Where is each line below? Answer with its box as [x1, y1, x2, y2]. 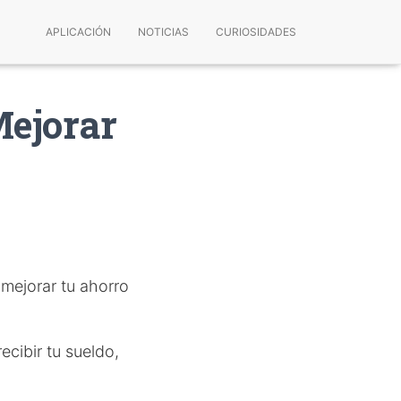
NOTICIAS [138, 25, 189, 38]
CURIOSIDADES [216, 25, 296, 38]
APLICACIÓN [46, 25, 111, 38]
